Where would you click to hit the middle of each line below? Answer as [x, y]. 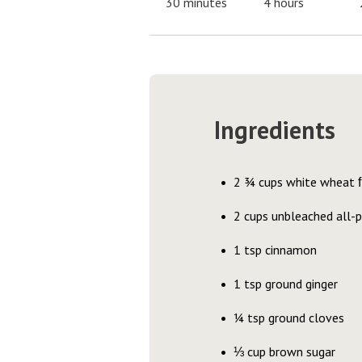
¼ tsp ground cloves [288, 318]
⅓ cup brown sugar [284, 351]
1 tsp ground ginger [285, 284]
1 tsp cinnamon [275, 250]
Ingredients [274, 130]
